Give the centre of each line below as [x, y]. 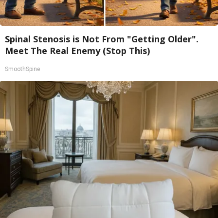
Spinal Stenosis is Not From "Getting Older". [102, 39]
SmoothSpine [22, 69]
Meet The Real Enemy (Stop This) [77, 51]
